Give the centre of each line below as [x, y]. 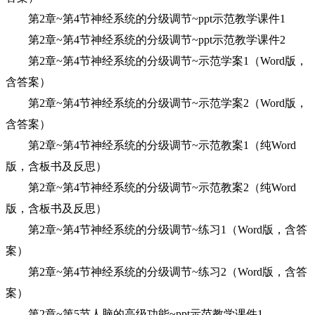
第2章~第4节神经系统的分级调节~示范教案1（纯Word [151, 145]
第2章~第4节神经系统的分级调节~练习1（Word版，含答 [156, 230]
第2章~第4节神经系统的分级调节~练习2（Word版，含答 [156, 272]
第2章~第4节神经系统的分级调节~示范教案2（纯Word [151, 187]
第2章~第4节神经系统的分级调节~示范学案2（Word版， [156, 103]
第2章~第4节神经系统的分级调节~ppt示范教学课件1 [146, 19]
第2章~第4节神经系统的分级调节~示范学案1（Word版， [156, 61]
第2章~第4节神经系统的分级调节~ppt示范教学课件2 [146, 40]
